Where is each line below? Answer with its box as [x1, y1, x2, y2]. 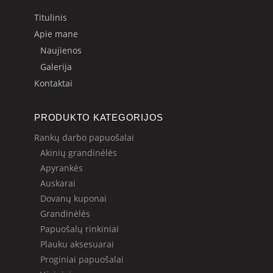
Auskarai [40, 177, 76, 189]
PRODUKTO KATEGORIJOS [34, 112, 163, 122]
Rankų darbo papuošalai [34, 131, 134, 143]
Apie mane [34, 27, 78, 40]
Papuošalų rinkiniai [40, 222, 119, 235]
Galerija [40, 60, 72, 73]
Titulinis [34, 11, 67, 23]
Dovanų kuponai [40, 192, 107, 204]
